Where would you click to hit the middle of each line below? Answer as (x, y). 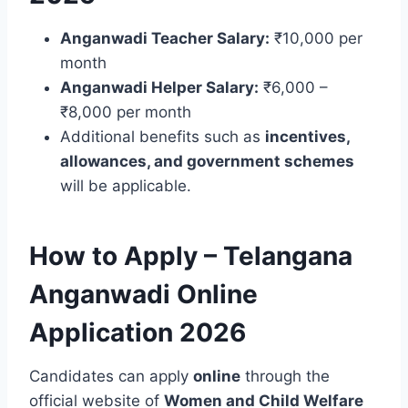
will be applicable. (126, 185)
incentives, (307, 136)
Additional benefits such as (163, 136)
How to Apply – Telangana (191, 255)
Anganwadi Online (143, 294)
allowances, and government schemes (207, 161)
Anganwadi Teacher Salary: (165, 38)
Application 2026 (138, 332)
